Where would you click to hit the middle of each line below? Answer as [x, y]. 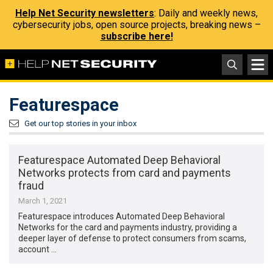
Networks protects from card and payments [125, 173]
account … [38, 250]
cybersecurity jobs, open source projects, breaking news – [136, 25]
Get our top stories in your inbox [80, 123]
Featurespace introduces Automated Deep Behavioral [122, 217]
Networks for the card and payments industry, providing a [128, 228]
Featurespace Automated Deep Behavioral [120, 160]
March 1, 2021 [43, 201]
